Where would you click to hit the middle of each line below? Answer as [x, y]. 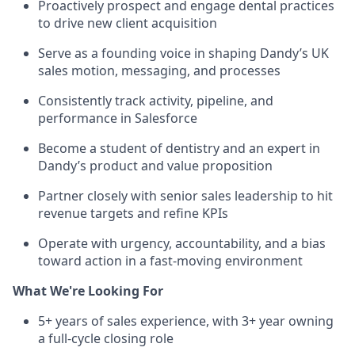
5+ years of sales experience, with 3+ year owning [186, 321]
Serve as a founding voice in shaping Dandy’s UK [183, 53]
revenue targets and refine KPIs [133, 213]
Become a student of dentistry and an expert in [179, 148]
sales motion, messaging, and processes [159, 71]
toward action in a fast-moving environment [170, 261]
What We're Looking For [88, 291]
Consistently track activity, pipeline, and [156, 101]
